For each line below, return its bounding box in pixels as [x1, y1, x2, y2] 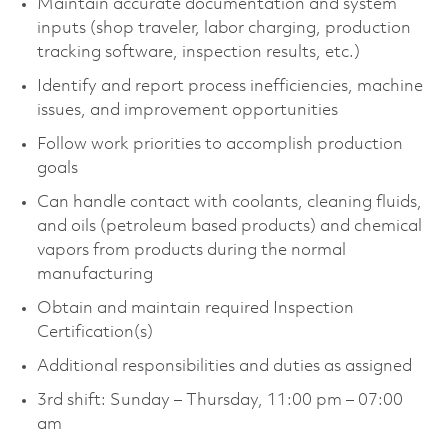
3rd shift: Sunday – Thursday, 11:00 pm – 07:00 [36, 391, 403, 409]
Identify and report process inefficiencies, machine [36, 77, 423, 95]
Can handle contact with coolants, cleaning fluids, [36, 193, 422, 211]
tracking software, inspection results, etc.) [36, 43, 360, 61]
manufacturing [36, 265, 153, 283]
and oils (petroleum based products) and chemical [36, 217, 422, 235]
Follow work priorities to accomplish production [36, 135, 403, 153]
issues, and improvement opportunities [36, 101, 338, 119]
